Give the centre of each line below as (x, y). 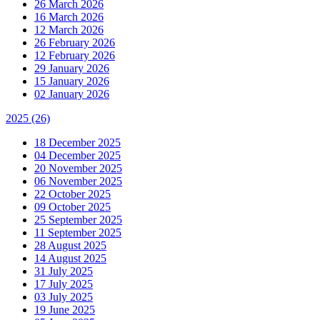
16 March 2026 (69, 16)
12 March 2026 (69, 29)
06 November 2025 (78, 181)
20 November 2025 (78, 168)
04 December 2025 (77, 155)
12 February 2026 (75, 55)
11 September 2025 (78, 232)
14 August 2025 (70, 258)
